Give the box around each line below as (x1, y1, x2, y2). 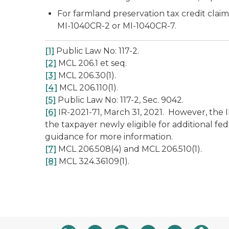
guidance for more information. (45, 132, 175, 142)
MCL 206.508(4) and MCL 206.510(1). (56, 144, 202, 154)
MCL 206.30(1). (56, 71, 118, 80)
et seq (100, 58, 125, 68)
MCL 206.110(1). (57, 83, 118, 93)
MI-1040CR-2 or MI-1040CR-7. (57, 21, 176, 31)
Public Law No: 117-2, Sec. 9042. (56, 95, 184, 105)
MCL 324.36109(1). (57, 156, 129, 166)
